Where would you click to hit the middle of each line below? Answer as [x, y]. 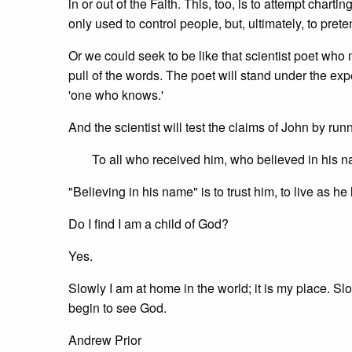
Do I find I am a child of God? [148, 224]
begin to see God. [117, 308]
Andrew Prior [105, 340]
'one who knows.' [116, 95]
